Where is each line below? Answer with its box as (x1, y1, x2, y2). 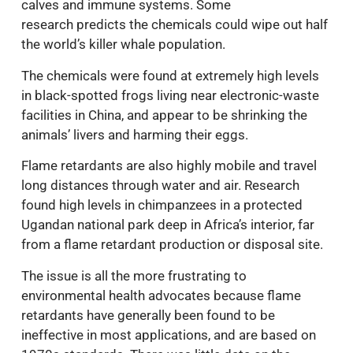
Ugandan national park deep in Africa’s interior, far (21, 217, 314, 233)
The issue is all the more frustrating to (21, 267, 247, 284)
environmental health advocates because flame (21, 287, 301, 303)
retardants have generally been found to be (21, 307, 275, 323)
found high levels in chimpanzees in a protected (21, 197, 303, 214)
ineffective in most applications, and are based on (21, 326, 316, 343)
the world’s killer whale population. (21, 36, 225, 53)
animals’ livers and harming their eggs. (21, 126, 248, 143)
